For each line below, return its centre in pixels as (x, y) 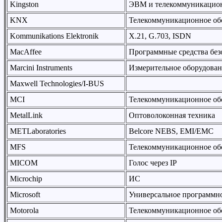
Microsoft (25, 194)
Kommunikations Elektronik (54, 36)
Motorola (24, 210)
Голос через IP (153, 163)
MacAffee (26, 52)
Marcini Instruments (41, 68)
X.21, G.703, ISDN (160, 36)
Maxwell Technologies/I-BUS (57, 83)
